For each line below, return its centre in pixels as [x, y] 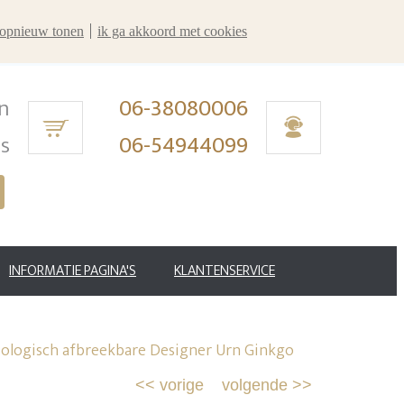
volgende [255, 386]
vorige [182, 386]
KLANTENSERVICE [225, 271]
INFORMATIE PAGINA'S [73, 271]
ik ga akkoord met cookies [172, 31]
